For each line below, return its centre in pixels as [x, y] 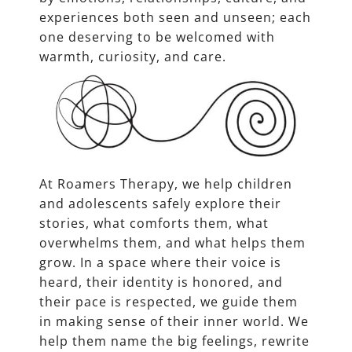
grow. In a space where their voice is [160, 263]
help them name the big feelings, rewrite [174, 341]
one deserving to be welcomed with [157, 37]
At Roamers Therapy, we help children [166, 184]
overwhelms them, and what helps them [172, 243]
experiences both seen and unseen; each [175, 18]
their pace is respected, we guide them [169, 302]
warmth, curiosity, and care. [133, 57]
